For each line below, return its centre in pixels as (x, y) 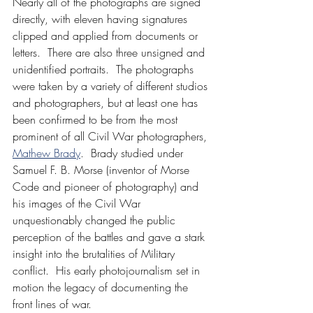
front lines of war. (52, 304)
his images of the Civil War (78, 203)
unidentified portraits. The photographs (105, 69)
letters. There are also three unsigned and (110, 52)
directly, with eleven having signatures (102, 19)
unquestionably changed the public (96, 220)
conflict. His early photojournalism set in (108, 270)
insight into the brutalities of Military (95, 253)
